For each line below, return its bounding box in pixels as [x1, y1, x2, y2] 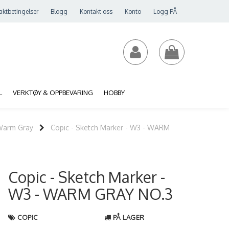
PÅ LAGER [112, 213, 145, 221]
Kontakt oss [80, 8, 112, 15]
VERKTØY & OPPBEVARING [13, 88, 93, 97]
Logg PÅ [153, 8, 177, 15]
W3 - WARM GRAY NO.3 [8, 184, 173, 203]
